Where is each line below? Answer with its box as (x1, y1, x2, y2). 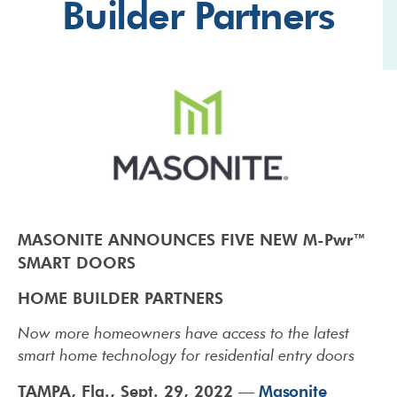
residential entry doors (205, 345, 354, 366)
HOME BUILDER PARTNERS (18, 286, 223, 307)
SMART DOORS (18, 251, 136, 272)
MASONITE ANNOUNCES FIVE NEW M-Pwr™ (18, 228, 366, 249)
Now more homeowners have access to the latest (18, 323, 349, 344)
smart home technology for (18, 345, 205, 366)
